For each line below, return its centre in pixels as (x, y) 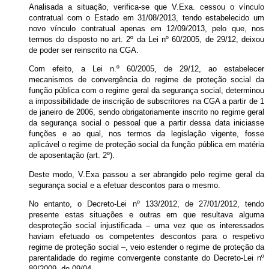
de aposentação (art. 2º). (72, 156)
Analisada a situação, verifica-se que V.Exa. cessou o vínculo (147, 7)
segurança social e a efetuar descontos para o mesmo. (125, 185)
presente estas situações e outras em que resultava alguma (147, 215)
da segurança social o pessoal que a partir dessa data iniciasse (147, 123)
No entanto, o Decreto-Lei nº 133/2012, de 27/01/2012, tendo (147, 204)
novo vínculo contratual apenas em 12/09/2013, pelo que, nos (147, 29)
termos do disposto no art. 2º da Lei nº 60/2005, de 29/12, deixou (147, 40)
